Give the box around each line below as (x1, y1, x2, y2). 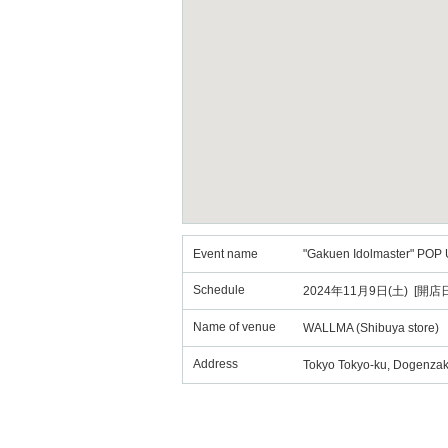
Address (193, 357, 238, 371)
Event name (193, 247, 258, 261)
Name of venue (193, 320, 276, 334)
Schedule (193, 283, 245, 297)
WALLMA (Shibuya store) (303, 321, 439, 335)
